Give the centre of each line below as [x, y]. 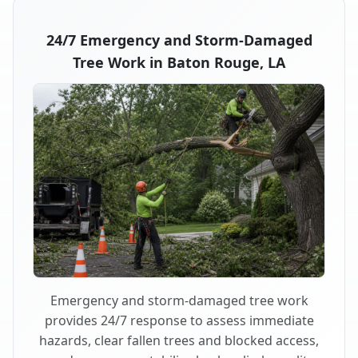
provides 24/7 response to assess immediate [179, 321]
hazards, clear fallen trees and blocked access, [179, 341]
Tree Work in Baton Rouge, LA [179, 62]
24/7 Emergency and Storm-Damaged [179, 40]
